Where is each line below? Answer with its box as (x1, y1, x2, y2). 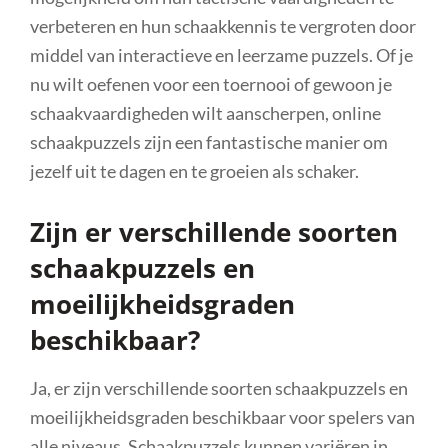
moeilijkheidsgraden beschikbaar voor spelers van (30, 405, 415, 428)
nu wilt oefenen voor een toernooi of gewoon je (30, 72, 392, 95)
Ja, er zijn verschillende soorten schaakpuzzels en (30, 376, 408, 399)
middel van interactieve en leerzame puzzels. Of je (30, 43, 413, 66)
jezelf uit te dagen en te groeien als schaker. (30, 159, 359, 182)
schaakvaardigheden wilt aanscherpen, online (30, 101, 381, 124)
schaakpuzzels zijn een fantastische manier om (30, 130, 388, 153)
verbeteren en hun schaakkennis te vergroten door (30, 14, 416, 37)
